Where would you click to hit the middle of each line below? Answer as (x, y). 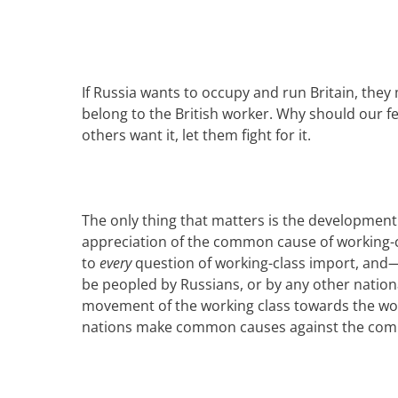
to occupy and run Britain (269, 92)
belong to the (128, 114)
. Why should (314, 114)
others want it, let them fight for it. (196, 135)
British (197, 114)
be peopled (121, 284)
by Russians (200, 284)
